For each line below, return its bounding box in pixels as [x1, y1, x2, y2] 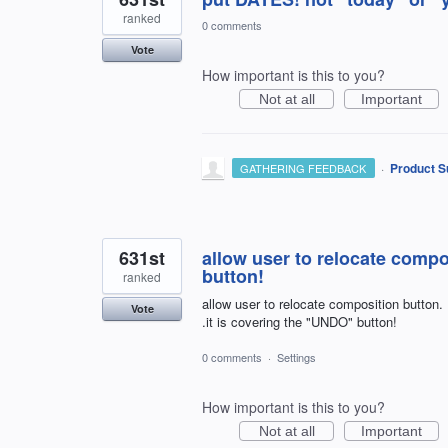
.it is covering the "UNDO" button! [202, 312, 397, 332]
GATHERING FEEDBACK [240, 160, 367, 177]
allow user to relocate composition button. [202, 294, 443, 314]
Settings [277, 348, 316, 365]
